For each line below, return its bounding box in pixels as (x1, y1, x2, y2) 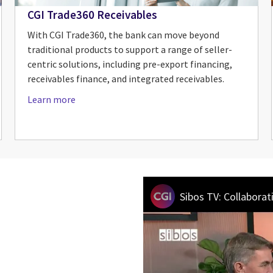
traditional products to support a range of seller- (27, 43, 233, 56)
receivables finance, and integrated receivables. (27, 73, 225, 85)
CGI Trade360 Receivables (27, 7, 158, 22)
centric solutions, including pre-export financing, (27, 58, 233, 71)
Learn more (27, 93, 76, 106)
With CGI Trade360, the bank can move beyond (27, 29, 220, 41)
